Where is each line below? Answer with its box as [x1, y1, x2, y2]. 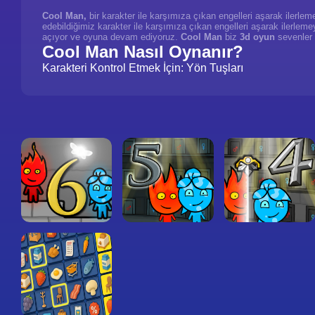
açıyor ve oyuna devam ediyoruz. [42, 32, 181, 42]
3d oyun [240, 32, 275, 42]
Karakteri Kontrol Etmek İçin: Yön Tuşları [42, 62, 243, 74]
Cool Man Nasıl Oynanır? [42, 42, 243, 61]
